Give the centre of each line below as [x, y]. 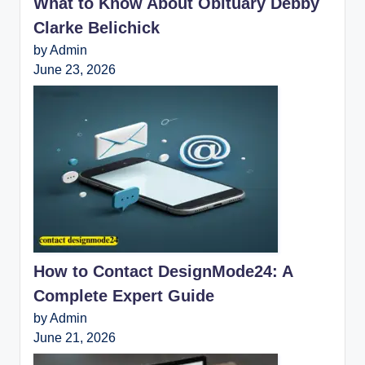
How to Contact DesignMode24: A [163, 271]
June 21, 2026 [75, 337]
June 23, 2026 [75, 69]
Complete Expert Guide [124, 295]
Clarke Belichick [97, 27]
